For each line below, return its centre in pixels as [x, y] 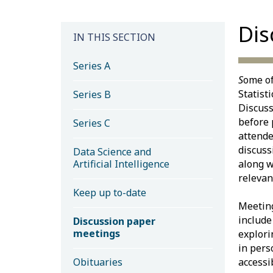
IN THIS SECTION [114, 37]
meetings [96, 233]
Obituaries [97, 262]
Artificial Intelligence [121, 164]
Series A [91, 66]
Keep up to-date [109, 192]
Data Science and [112, 151]
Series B [92, 94]
